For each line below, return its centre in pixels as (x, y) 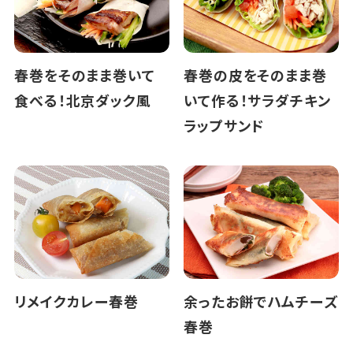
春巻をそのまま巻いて (84, 74)
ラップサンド (224, 125)
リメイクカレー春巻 (76, 301)
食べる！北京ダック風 (82, 100)
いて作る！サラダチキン (257, 100)
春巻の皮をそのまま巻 (255, 74)
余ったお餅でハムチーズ (260, 301)
